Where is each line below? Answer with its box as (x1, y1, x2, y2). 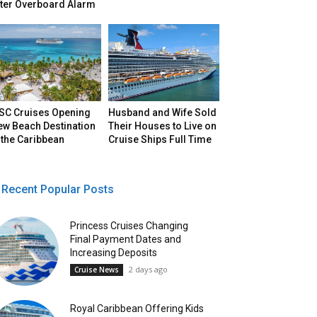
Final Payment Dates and (70, 233, 182, 245)
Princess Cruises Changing (70, 219, 189, 231)
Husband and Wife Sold (108, 107, 217, 119)
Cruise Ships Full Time (108, 134, 212, 146)
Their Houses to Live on (108, 120, 217, 132)
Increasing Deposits (70, 246, 158, 258)
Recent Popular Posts (1, 183, 114, 197)
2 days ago (129, 263, 168, 275)
